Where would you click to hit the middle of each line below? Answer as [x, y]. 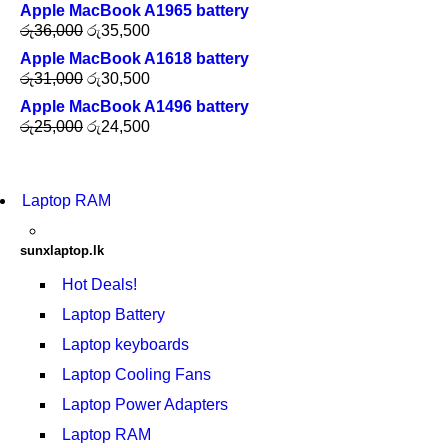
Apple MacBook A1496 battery [134, 106]
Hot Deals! [99, 284]
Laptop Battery [113, 314]
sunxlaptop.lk [62, 250]
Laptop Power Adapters [145, 404]
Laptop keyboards [125, 344]
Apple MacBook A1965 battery [134, 10]
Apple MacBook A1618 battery [134, 58]
